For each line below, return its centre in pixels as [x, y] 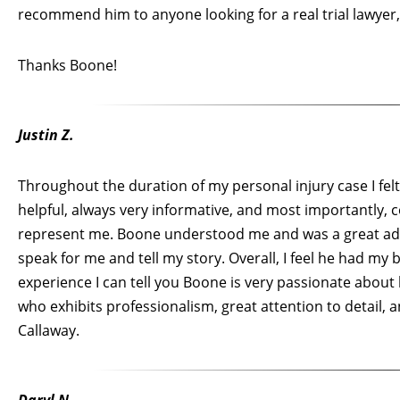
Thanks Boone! [67, 65]
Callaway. [49, 330]
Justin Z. [46, 134]
